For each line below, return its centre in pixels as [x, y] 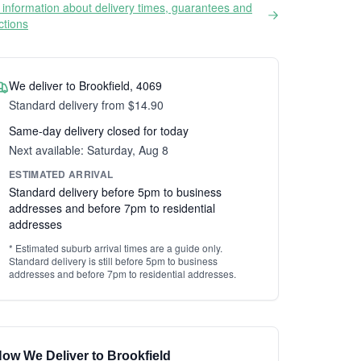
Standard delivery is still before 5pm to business [113, 261]
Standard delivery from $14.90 [86, 105]
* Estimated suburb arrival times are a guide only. [116, 248]
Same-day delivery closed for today [99, 131]
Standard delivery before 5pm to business [115, 192]
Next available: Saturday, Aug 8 [89, 150]
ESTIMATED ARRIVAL [61, 174]
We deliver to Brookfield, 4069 [85, 85]
